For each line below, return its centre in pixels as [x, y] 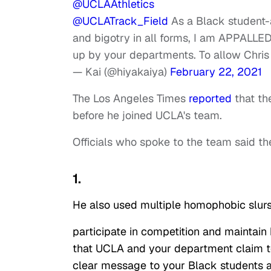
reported [210, 99]
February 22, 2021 [216, 72]
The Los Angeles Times [131, 99]
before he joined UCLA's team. [150, 116]
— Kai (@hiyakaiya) [121, 72]
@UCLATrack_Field [120, 21]
